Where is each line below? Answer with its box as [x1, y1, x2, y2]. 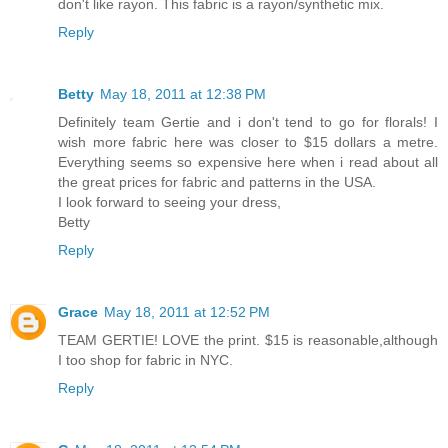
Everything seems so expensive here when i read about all [58, 153, 438, 170]
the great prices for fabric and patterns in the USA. [58, 173, 376, 190]
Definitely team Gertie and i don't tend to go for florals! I [58, 113, 438, 130]
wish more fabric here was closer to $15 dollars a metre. [58, 133, 438, 150]
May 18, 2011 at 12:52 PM [104, 303, 270, 320]
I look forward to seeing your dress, [58, 193, 281, 210]
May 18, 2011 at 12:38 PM [100, 85, 266, 102]
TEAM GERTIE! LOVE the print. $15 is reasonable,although [58, 331, 438, 348]
